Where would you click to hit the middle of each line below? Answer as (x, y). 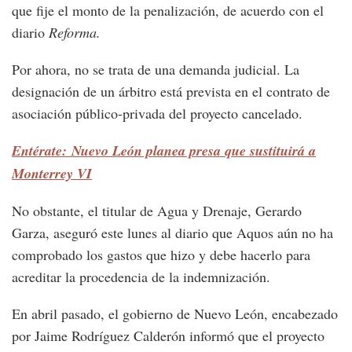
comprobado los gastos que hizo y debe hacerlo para (161, 255)
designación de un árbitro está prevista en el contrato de (171, 92)
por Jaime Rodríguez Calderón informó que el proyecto (168, 336)
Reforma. (75, 33)
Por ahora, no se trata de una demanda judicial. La (156, 70)
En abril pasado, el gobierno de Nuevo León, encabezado (175, 314)
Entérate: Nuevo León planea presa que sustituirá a (164, 151)
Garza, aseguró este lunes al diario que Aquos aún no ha (172, 233)
